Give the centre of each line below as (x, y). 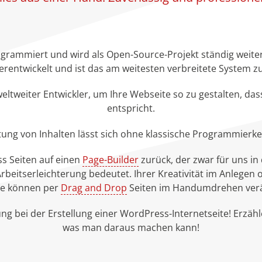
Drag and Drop (94, 187)
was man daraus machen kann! (131, 227)
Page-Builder (111, 159)
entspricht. (131, 108)
